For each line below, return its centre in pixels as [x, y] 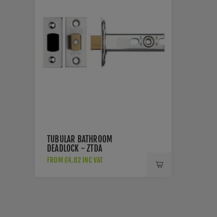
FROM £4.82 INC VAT [75, 160]
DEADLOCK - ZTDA [75, 148]
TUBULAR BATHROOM [80, 139]
